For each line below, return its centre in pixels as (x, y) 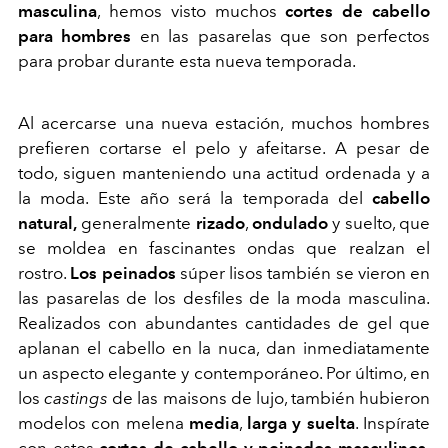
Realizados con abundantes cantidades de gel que (224, 323)
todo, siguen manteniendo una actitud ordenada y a (224, 173)
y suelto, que (379, 223)
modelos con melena (103, 423)
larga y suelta (301, 423)
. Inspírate (392, 423)
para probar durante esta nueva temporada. (188, 61)
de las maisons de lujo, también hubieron (269, 398)
